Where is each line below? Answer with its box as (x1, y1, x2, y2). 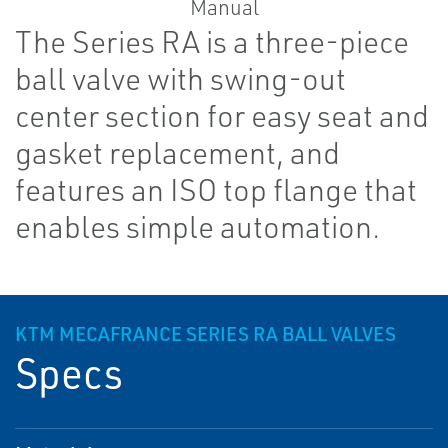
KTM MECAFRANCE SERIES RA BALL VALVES (15, 322, 396, 346)
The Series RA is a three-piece (15, 23, 409, 60)
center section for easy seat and (15, 97, 429, 134)
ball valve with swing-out (15, 60, 346, 97)
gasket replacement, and (15, 134, 340, 171)
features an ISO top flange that (15, 171, 417, 208)
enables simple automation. (15, 208, 380, 245)
